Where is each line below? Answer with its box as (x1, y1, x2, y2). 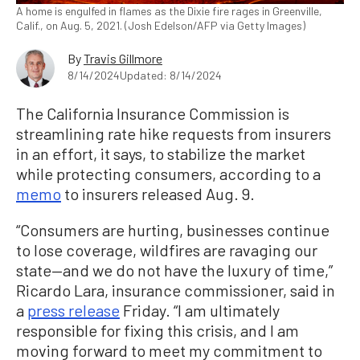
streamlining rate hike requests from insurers (16, 124, 331, 144)
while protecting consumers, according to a (16, 164, 321, 184)
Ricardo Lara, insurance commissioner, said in (16, 280, 335, 301)
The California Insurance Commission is (16, 104, 289, 124)
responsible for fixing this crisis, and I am (16, 321, 299, 341)
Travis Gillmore (84, 51, 162, 67)
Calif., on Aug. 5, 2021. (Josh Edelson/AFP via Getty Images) (16, 18, 305, 33)
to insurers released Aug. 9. (61, 184, 255, 204)
